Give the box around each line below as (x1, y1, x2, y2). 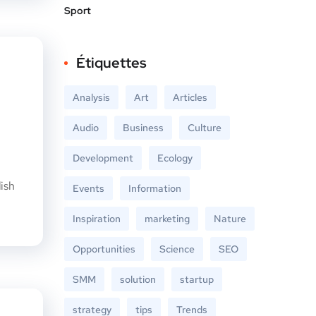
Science (159, 243, 195, 255)
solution (120, 273, 156, 286)
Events (73, 182, 104, 195)
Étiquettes (76, 54, 147, 72)
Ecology (157, 152, 193, 164)
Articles (173, 91, 207, 104)
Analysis (73, 91, 110, 104)
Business (123, 121, 164, 134)
